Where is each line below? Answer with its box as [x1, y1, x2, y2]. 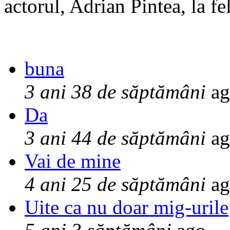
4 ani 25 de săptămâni [25, 173, 206, 196]
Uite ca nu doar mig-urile [25, 196, 228, 219]
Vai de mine [25, 150, 121, 172]
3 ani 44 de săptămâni [25, 127, 206, 149]
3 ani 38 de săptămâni [25, 81, 206, 103]
